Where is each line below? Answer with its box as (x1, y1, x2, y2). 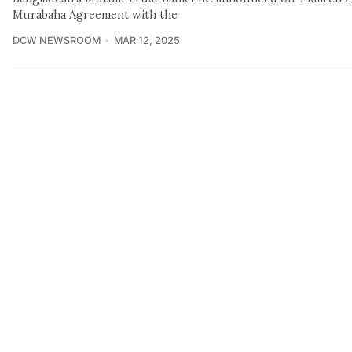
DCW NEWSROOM (13, 34, 101, 46)
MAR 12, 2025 (113, 34, 180, 46)
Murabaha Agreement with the (13, 7, 178, 22)
